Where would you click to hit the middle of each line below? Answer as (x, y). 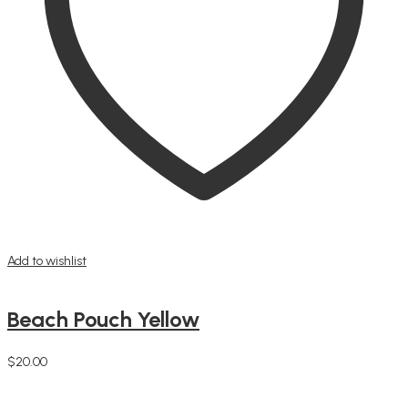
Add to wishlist (47, 260)
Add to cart (38, 377)
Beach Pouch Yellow (103, 319)
